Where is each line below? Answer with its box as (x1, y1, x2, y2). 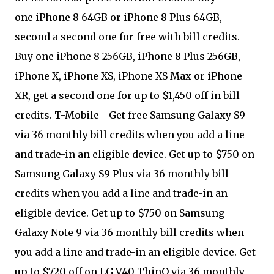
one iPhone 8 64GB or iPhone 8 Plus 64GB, (15, 11, 222, 24)
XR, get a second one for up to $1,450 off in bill (15, 89, 240, 102)
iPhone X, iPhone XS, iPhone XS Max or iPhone (15, 70, 242, 83)
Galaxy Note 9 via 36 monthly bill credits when (15, 226, 244, 239)
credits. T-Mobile (15, 109, 102, 122)
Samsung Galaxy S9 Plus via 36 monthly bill (15, 168, 229, 180)
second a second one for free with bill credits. (15, 31, 240, 43)
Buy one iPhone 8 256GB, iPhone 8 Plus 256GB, (15, 50, 240, 63)
